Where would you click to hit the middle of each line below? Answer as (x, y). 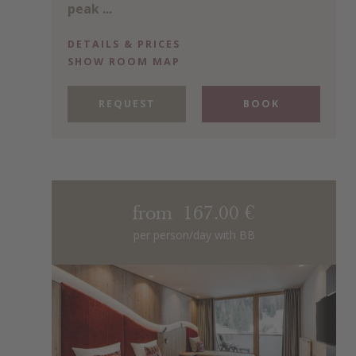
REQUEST (127, 103)
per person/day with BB (194, 234)
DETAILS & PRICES (124, 44)
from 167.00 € (194, 214)
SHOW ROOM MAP (124, 61)
